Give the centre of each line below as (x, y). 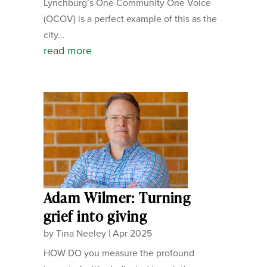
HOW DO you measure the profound (119, 253)
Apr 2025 (132, 233)
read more (67, 51)
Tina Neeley (81, 233)
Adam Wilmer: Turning (117, 197)
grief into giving (95, 216)
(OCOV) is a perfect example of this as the (130, 19)
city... (54, 35)
